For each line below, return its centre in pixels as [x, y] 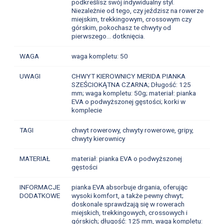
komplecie [86, 110]
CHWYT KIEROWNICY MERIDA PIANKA [128, 76]
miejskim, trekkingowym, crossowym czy [131, 19]
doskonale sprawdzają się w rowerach [128, 204]
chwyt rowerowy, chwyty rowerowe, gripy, [132, 130]
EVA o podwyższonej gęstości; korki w [128, 102]
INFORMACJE [39, 187]
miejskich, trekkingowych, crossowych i [129, 213]
